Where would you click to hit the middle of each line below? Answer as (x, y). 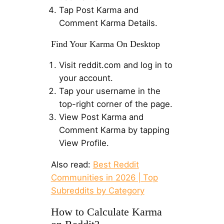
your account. (86, 78)
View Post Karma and (101, 117)
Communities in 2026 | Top (104, 177)
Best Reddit (116, 164)
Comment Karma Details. (108, 23)
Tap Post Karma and (98, 10)
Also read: (72, 164)
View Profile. (84, 143)
